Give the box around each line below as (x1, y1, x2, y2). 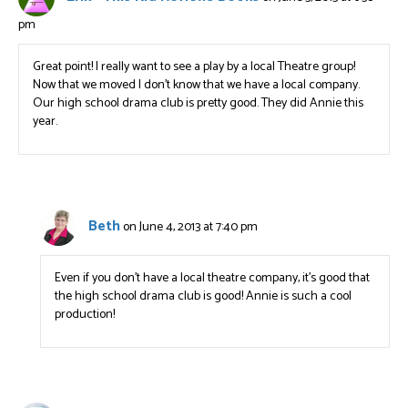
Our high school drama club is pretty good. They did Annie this (33, 93, 363, 114)
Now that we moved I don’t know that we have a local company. (33, 75, 360, 96)
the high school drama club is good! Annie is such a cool (55, 286, 352, 307)
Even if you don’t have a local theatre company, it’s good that (55, 268, 371, 289)
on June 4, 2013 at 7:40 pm (123, 217, 259, 239)
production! (55, 304, 116, 325)
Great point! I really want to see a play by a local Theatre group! (33, 56, 355, 77)
